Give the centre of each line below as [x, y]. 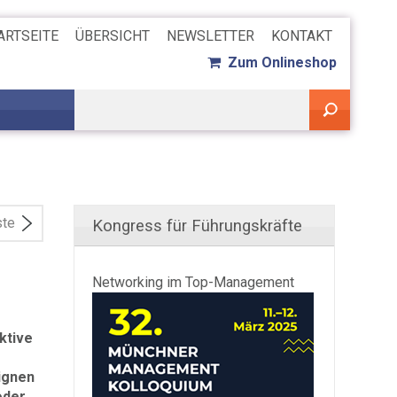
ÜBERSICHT [112, 36]
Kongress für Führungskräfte [197, 226]
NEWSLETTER [210, 36]
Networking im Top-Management [193, 282]
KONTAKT [301, 36]
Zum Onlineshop [278, 62]
